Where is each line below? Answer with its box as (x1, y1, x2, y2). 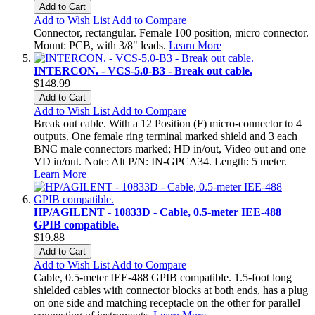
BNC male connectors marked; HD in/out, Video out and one (34, 142, 306, 155)
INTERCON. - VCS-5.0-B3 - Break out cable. (34, 64, 252, 77)
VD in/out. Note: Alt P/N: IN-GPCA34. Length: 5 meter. (34, 155, 287, 167)
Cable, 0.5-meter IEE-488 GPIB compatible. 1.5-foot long (34, 271, 292, 283)
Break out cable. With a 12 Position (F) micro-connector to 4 (34, 117, 302, 129)
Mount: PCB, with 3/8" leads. (34, 39, 169, 51)
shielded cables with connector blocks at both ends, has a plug (34, 283, 308, 296)
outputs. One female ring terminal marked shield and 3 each (34, 129, 297, 142)
